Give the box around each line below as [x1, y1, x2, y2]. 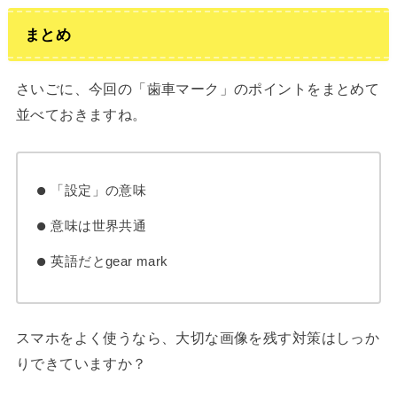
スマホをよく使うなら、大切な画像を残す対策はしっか [15, 330, 380, 346]
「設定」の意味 [51, 183, 147, 198]
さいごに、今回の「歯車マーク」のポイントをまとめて [15, 81, 380, 97]
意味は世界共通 [51, 217, 147, 233]
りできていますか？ [15, 355, 147, 372]
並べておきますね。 [15, 106, 147, 123]
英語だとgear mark [51, 253, 168, 269]
